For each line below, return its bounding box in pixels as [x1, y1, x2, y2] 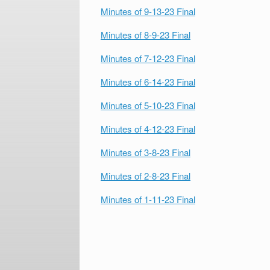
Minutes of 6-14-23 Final [101, 75, 195, 88]
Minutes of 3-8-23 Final [101, 146, 190, 159]
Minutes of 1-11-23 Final [101, 193, 195, 206]
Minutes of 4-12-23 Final [101, 122, 195, 135]
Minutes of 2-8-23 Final [101, 169, 190, 182]
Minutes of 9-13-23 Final [101, 5, 195, 17]
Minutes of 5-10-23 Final [101, 99, 195, 111]
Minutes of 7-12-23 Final [101, 52, 195, 64]
